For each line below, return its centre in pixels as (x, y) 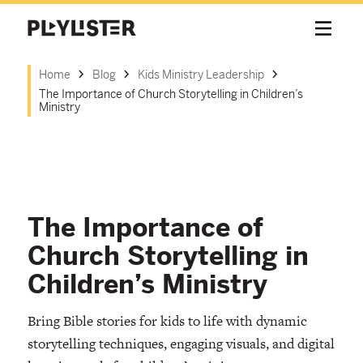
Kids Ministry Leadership (201, 75)
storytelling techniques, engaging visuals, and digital (181, 343)
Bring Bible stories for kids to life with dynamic (167, 320)
